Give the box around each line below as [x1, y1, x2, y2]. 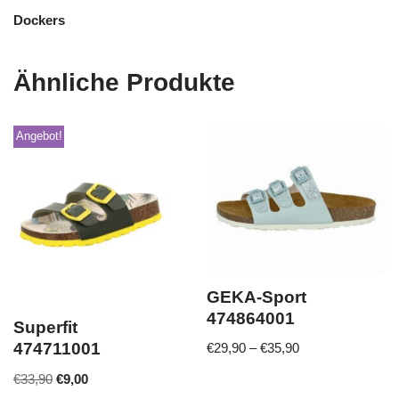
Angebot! [15, 129, 62, 143]
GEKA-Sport [207, 287, 307, 306]
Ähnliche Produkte [13, 68, 235, 96]
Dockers [13, 12, 65, 28]
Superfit [13, 318, 77, 338]
